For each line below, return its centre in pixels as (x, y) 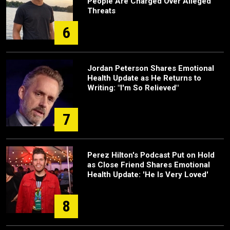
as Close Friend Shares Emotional (149, 165)
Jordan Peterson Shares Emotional (151, 69)
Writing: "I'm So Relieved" (133, 88)
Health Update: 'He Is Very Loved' (148, 175)
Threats (101, 11)
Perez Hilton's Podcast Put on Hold (151, 155)
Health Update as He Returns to (144, 78)
